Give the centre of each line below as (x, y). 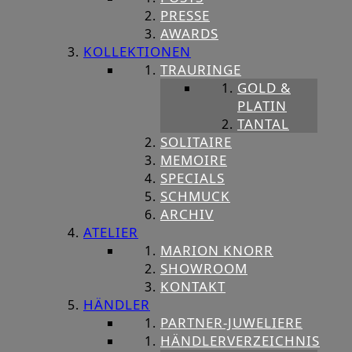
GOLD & (264, 88)
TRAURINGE (201, 70)
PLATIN (262, 106)
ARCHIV (187, 214)
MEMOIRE (194, 160)
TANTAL (263, 124)
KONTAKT (193, 287)
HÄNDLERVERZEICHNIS (240, 341)
